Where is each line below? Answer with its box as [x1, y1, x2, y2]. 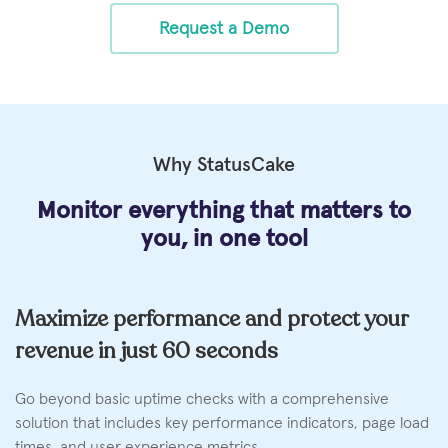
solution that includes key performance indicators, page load [15, 415, 429, 432]
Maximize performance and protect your [15, 304, 408, 335]
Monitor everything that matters [37, 199, 389, 224]
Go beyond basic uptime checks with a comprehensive [15, 391, 389, 408]
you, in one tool [140, 227, 308, 252]
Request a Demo [159, 19, 289, 38]
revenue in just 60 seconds [15, 336, 278, 367]
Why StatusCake [153, 155, 295, 176]
